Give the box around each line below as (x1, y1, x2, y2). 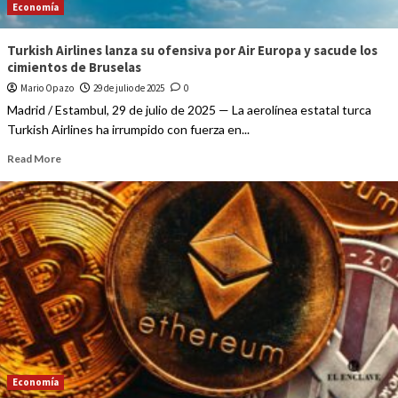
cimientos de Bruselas (6, 59, 141, 76)
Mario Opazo (20, 82, 74, 95)
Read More (6, 152, 61, 166)
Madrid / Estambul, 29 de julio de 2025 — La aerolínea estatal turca (6, 102, 371, 118)
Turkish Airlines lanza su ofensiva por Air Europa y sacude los (6, 42, 378, 60)
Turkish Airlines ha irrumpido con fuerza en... (6, 122, 250, 138)
